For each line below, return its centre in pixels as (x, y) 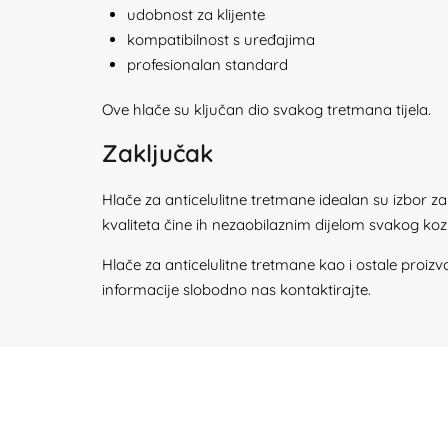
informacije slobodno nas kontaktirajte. (236, 289)
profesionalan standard (207, 64)
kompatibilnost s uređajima (221, 39)
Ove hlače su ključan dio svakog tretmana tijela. (266, 109)
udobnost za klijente (196, 14)
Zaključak (157, 153)
